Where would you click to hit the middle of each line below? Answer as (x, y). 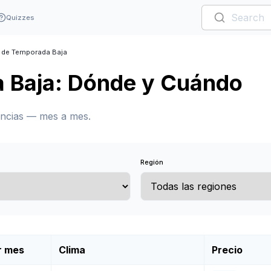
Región (152, 162)
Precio (227, 250)
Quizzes (20, 18)
